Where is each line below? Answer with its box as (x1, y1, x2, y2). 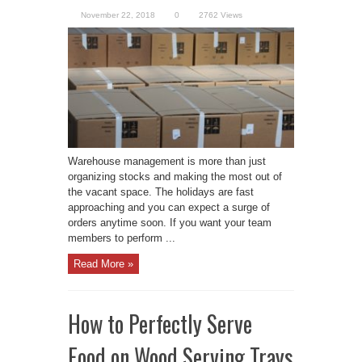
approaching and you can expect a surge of (68, 200, 270, 213)
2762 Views (199, 11, 242, 19)
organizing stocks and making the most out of (68, 170, 282, 183)
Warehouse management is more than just (68, 154, 266, 167)
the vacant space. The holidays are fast (68, 185, 254, 198)
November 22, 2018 (81, 11, 155, 19)
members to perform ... (68, 231, 175, 244)
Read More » (74, 258, 133, 271)
